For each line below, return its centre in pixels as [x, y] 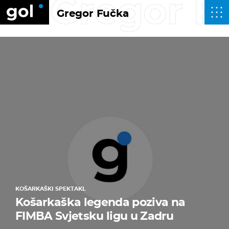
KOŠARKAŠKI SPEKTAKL [51, 189]
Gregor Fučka [93, 13]
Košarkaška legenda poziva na [100, 202]
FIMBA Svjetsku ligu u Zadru [95, 216]
